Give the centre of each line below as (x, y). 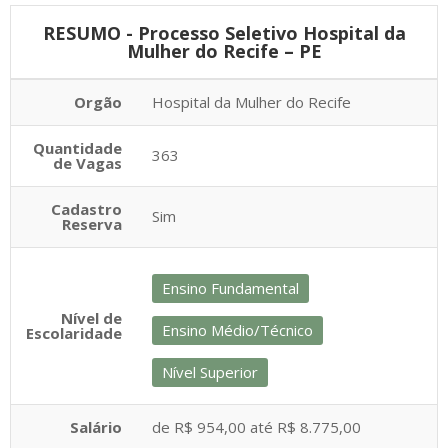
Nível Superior (210, 372)
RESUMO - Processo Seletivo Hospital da (224, 33)
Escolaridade (74, 333)
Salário (96, 427)
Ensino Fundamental (230, 288)
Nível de (91, 318)
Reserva (92, 224)
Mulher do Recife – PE (224, 51)
